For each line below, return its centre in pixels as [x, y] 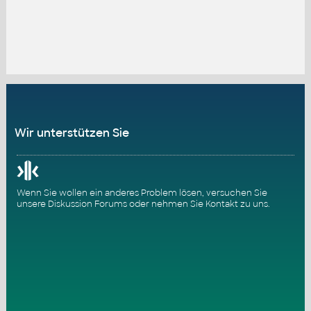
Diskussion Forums [87, 204]
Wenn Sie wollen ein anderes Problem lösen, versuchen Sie [142, 193]
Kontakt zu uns [236, 204]
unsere [32, 204]
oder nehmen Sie [166, 204]
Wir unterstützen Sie [72, 133]
